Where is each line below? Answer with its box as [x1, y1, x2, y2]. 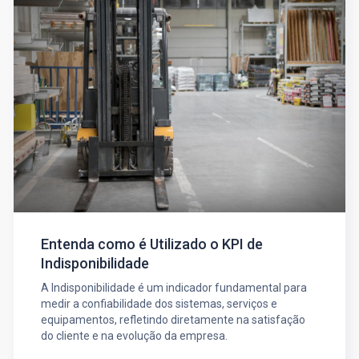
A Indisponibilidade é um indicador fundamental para [40, 281, 307, 295]
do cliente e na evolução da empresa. [40, 329, 228, 343]
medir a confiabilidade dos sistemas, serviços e [40, 297, 277, 311]
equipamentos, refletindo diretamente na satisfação [40, 313, 305, 327]
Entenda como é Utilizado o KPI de [40, 236, 263, 253]
